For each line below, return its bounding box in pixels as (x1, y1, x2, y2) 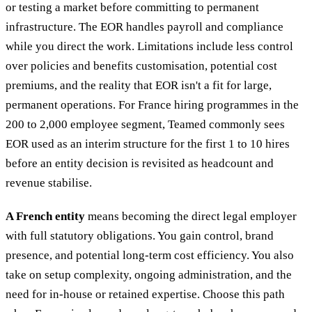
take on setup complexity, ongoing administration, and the (6, 268, 292, 282)
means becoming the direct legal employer (85, 210, 297, 224)
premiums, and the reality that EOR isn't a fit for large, (6, 79, 272, 93)
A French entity (6, 210, 85, 224)
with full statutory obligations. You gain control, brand (6, 229, 274, 243)
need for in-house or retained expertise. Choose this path (6, 288, 285, 302)
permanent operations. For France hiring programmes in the (6, 98, 299, 112)
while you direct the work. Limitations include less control (6, 40, 293, 54)
